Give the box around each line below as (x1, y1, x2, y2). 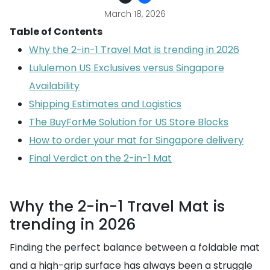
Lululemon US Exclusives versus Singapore (29, 61, 224, 75)
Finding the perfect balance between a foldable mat (10, 240, 260, 254)
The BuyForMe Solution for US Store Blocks (29, 115, 228, 129)
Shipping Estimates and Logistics (29, 97, 181, 111)
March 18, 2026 (104, 8, 166, 20)
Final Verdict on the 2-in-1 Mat (29, 151, 172, 165)
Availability (29, 79, 80, 93)
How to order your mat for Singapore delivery (29, 133, 243, 147)
